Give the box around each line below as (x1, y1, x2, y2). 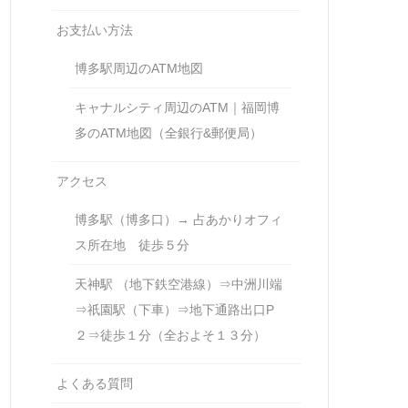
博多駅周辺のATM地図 (75, 61, 203, 76)
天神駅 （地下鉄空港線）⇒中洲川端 (75, 277, 282, 291)
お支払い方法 (56, 23, 133, 37)
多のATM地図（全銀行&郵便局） (75, 126, 262, 140)
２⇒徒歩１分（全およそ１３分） (75, 328, 266, 342)
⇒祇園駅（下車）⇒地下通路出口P (75, 302, 274, 317)
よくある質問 (56, 376, 133, 391)
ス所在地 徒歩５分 (75, 238, 189, 252)
